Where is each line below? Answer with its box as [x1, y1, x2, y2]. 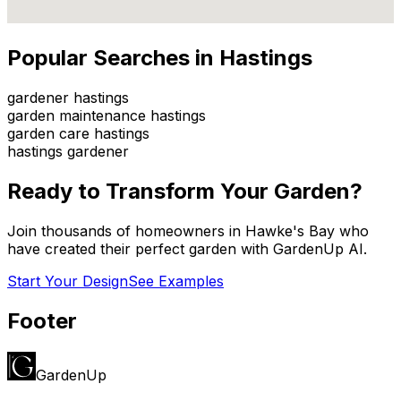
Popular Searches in [7, 44, 219, 71]
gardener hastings [7, 88, 129, 107]
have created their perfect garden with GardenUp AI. [7, 239, 367, 258]
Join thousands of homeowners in [7, 221, 245, 240]
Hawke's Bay [245, 221, 335, 240]
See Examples [128, 271, 224, 290]
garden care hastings [7, 124, 149, 142]
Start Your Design [7, 271, 128, 290]
